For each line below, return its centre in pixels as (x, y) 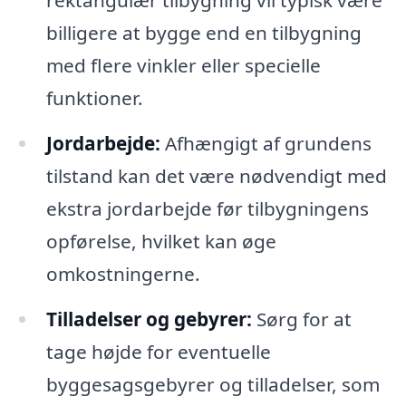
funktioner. (94, 98)
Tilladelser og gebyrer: (149, 319)
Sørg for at (301, 319)
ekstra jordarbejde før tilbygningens (207, 209)
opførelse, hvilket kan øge (161, 242)
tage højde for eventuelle (158, 351)
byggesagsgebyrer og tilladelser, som (213, 384)
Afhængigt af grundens (266, 144)
